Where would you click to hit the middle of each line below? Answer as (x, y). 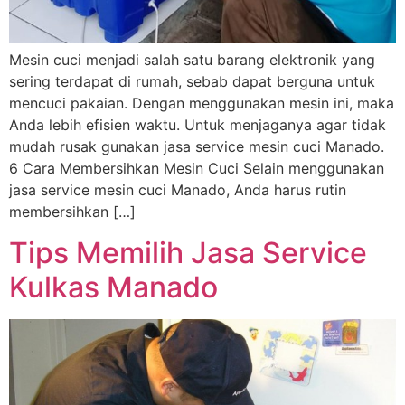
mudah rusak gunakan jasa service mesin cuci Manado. (197, 147)
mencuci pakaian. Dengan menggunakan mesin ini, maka (202, 104)
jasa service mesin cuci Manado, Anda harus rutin (178, 190)
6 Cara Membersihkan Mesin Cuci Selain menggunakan (197, 169)
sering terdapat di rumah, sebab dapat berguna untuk (192, 82)
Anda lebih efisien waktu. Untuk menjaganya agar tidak (198, 125)
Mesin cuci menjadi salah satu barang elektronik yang (192, 60)
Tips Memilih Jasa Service (188, 252)
